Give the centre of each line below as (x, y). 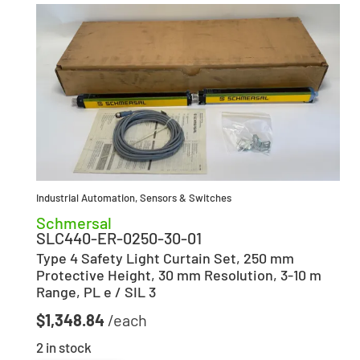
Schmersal (74, 223)
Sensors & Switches (186, 198)
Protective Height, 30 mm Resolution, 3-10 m (179, 275)
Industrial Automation (86, 198)
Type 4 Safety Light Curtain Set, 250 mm (165, 258)
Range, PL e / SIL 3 (96, 292)
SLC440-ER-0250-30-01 (119, 238)
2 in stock (64, 347)
